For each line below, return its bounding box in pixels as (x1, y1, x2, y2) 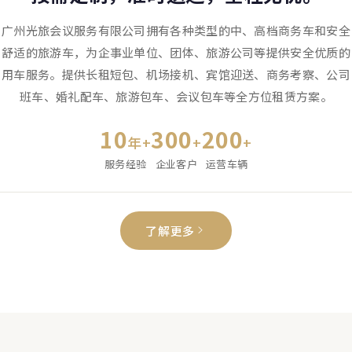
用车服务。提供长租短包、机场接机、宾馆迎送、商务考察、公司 (2, 65, 350, 82)
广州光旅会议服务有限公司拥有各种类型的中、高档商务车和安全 (2, 21, 350, 38)
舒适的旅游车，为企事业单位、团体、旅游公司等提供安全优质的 (2, 43, 350, 60)
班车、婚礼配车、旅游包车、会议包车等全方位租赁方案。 (20, 87, 332, 104)
